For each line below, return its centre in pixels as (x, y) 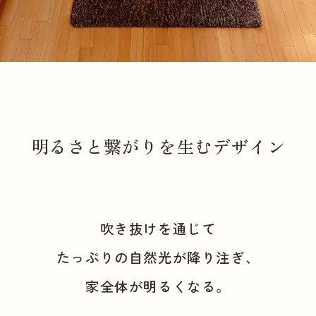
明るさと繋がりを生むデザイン (158, 146)
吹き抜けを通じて (158, 229)
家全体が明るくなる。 (158, 286)
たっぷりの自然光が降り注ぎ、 (158, 257)
